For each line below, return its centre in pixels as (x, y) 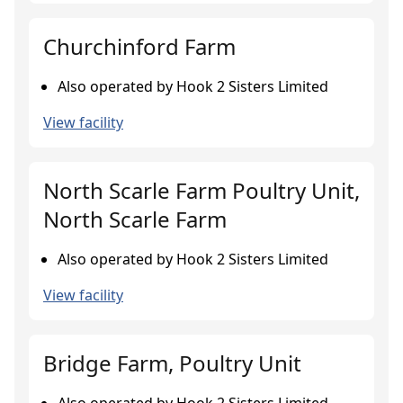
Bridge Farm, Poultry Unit (172, 363)
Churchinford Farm (139, 46)
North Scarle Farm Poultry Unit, (201, 190)
